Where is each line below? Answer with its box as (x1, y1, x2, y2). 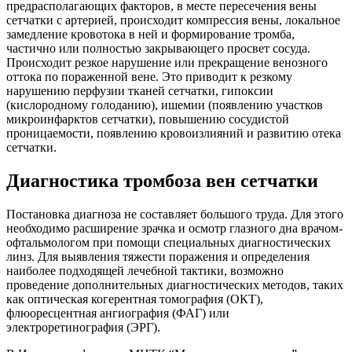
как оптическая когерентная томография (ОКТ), (6, 292, 263, 306)
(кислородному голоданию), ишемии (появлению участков (6, 98, 323, 112)
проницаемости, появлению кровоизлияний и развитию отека (6, 126, 341, 141)
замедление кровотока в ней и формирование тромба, (6, 27, 295, 42)
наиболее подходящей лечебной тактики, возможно (6, 264, 284, 278)
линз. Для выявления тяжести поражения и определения (6, 250, 310, 264)
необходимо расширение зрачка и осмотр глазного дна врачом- (6, 222, 343, 236)
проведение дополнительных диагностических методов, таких (6, 278, 343, 292)
